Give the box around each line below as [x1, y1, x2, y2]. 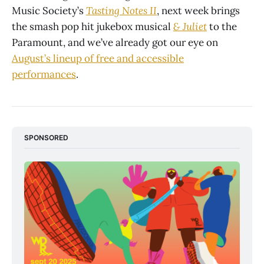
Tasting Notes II [86, 4, 157, 17]
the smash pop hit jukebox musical [12, 19, 173, 33]
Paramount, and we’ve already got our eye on [12, 35, 218, 49]
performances [12, 67, 76, 81]
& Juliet [173, 19, 207, 33]
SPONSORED [24, 133, 69, 142]
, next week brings [157, 4, 240, 17]
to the [207, 19, 237, 33]
